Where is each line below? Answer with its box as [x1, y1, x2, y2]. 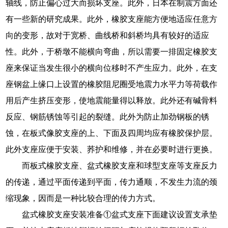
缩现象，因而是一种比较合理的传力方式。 [6, 193, 161, 203]
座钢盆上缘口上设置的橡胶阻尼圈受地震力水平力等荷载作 [6, 79, 218, 89]
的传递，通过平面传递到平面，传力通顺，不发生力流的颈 [6, 177, 218, 186]
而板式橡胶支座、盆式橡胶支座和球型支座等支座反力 [22, 161, 218, 170]
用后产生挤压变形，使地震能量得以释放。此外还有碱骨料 [6, 96, 218, 105]
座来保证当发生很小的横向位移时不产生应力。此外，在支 [6, 63, 218, 72]
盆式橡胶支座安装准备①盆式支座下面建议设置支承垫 [22, 210, 218, 219]
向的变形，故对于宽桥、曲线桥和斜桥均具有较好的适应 [6, 31, 210, 40]
